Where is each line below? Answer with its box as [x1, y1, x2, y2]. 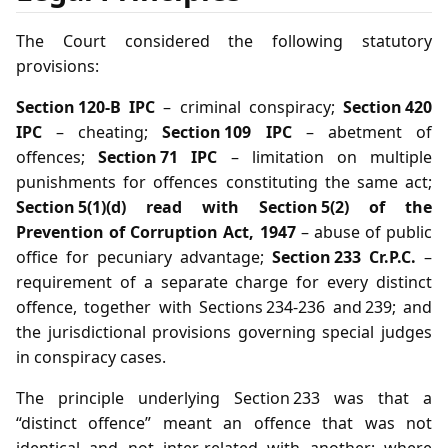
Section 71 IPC [98, 146, 218, 169]
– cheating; [42, 121, 163, 144]
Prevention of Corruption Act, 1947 [16, 221, 296, 244]
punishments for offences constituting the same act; [16, 171, 432, 194]
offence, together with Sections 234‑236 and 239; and [16, 296, 432, 319]
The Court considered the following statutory [16, 30, 432, 53]
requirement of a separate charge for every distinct [16, 271, 432, 294]
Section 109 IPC [162, 121, 292, 144]
